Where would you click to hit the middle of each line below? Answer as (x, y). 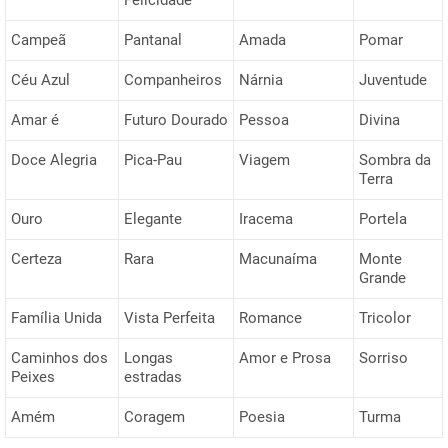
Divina (379, 119)
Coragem (154, 416)
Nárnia (261, 79)
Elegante (153, 218)
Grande (382, 277)
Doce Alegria (54, 159)
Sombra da (395, 159)
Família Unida (56, 317)
